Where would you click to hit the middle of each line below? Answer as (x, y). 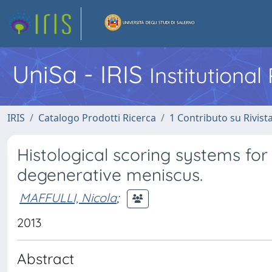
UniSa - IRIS (81, 74)
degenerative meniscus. (110, 175)
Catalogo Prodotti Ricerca (97, 118)
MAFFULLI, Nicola (68, 197)
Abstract (46, 259)
